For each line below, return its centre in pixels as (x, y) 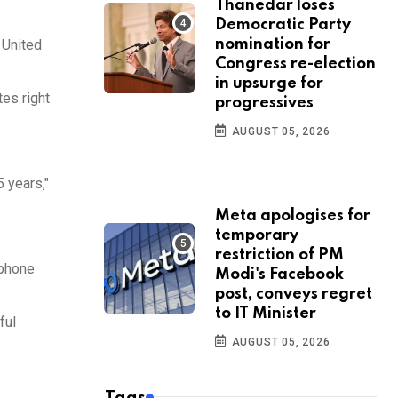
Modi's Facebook (279, 275)
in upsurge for (269, 84)
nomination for (273, 45)
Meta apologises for (293, 216)
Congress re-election (295, 64)
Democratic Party (283, 25)
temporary (257, 236)
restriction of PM (279, 255)
